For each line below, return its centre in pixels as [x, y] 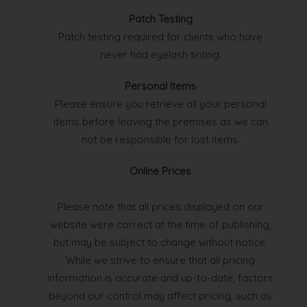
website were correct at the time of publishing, [160, 225]
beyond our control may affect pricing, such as [160, 296]
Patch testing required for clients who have [160, 37]
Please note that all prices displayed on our [160, 207]
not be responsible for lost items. [160, 140]
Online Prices [160, 171]
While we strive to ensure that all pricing [160, 260]
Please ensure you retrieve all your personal [160, 104]
